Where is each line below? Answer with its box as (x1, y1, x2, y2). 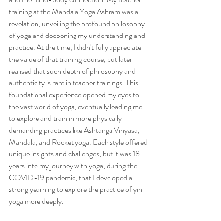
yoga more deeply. (9, 195, 64, 207)
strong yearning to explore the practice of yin (9, 184, 144, 195)
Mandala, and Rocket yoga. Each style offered (9, 136, 149, 147)
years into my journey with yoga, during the (9, 160, 139, 171)
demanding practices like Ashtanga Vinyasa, (9, 124, 141, 136)
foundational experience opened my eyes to (9, 89, 141, 100)
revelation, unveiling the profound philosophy (9, 18, 146, 29)
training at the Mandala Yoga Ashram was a (9, 6, 140, 17)
